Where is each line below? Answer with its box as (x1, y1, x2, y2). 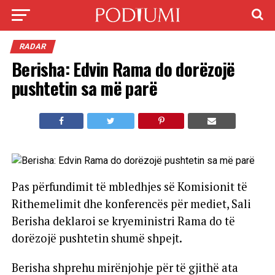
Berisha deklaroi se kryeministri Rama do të (11, 214, 235, 228)
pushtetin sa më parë (11, 75, 158, 101)
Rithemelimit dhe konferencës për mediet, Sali (11, 196, 251, 211)
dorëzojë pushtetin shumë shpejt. (11, 231, 182, 246)
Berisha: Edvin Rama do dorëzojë (11, 56, 235, 82)
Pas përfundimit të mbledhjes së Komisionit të (11, 179, 247, 194)
